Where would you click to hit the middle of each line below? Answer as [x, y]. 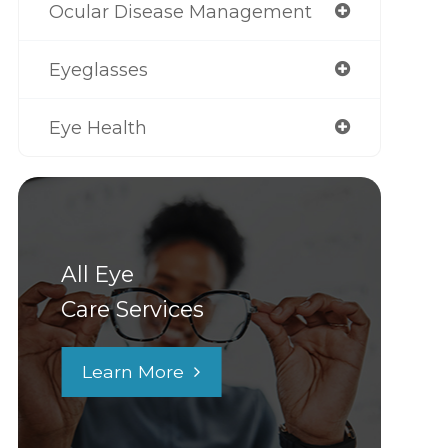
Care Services [133, 309]
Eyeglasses [98, 70]
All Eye [98, 274]
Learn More [133, 372]
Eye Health [97, 128]
